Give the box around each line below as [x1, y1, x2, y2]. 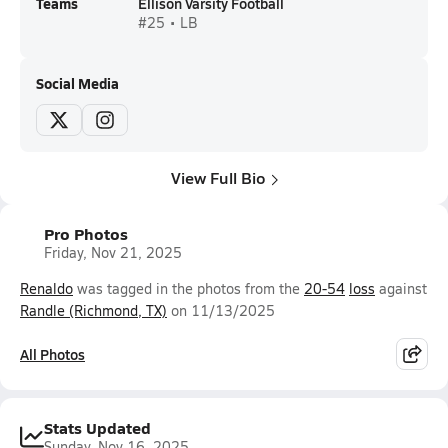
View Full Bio [170, 166, 266, 189]
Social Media [36, 73, 119, 93]
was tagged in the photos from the [73, 279, 304, 298]
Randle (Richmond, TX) [20, 301, 167, 320]
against [375, 279, 427, 298]
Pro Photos [44, 222, 128, 245]
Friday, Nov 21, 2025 [44, 243, 182, 262]
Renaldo [20, 279, 73, 298]
